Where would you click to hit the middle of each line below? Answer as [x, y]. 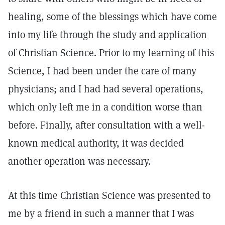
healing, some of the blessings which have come [113, 17]
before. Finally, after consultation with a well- [106, 125]
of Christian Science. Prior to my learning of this [111, 53]
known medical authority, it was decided [96, 143]
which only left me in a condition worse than [105, 107]
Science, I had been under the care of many [102, 71]
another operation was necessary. [79, 161]
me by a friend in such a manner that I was [101, 213]
